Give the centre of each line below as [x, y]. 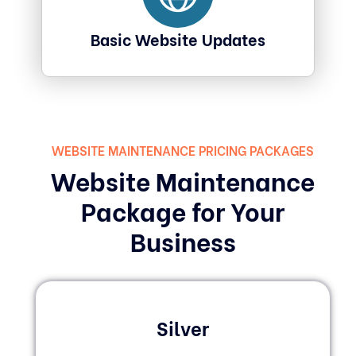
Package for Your [183, 210]
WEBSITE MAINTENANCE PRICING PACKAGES [183, 150]
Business [183, 240]
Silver [183, 327]
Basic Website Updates [178, 38]
